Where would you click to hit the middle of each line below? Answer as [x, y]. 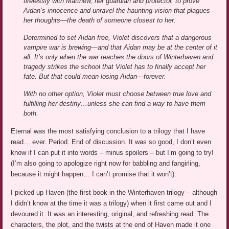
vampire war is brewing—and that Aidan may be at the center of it [121, 48]
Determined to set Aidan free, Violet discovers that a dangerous [118, 38]
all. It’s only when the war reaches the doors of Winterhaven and [119, 57]
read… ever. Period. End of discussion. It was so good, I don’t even [111, 142]
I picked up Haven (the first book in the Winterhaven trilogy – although [114, 193]
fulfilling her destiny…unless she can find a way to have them [115, 104]
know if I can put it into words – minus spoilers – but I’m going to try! [112, 153]
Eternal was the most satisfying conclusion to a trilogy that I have [108, 131]
